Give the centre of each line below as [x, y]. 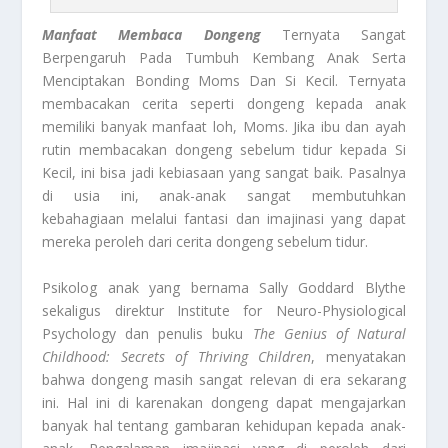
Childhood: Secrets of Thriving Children [177, 356]
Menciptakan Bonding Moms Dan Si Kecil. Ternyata [224, 81]
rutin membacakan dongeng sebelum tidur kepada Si [224, 150]
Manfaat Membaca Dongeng [151, 35]
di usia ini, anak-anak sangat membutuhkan [224, 196]
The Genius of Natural [329, 333]
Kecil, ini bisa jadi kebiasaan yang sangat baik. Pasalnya [224, 173]
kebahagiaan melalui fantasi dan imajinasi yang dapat [224, 219]
